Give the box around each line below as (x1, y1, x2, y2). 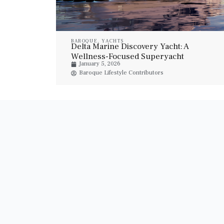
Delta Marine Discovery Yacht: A (71, 41, 189, 52)
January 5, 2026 (79, 60, 120, 67)
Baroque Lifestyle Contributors (79, 69, 163, 76)
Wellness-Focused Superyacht (71, 51, 184, 62)
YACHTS (101, 37, 124, 44)
